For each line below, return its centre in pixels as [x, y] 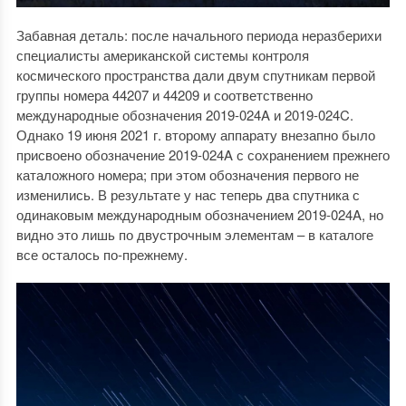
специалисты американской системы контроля [162, 54]
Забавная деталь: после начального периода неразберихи [198, 34]
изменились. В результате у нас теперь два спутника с [188, 194]
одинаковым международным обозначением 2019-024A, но [199, 214]
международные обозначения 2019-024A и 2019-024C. [184, 114]
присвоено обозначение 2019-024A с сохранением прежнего [203, 154]
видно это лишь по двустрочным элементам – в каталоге [194, 234]
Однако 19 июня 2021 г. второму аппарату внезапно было [195, 134]
